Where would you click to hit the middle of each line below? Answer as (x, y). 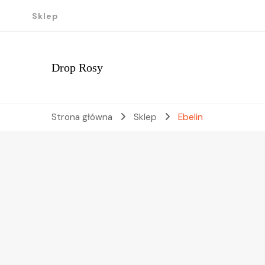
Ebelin (190, 117)
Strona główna (82, 117)
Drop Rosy (77, 67)
